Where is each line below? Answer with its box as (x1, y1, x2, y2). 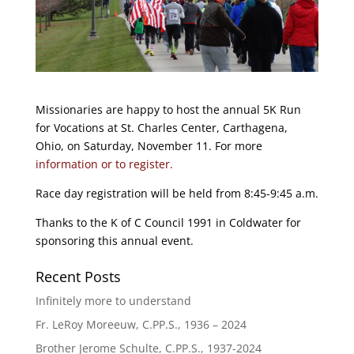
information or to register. (35, 156, 173, 171)
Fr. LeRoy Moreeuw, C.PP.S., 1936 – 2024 (35, 317, 247, 332)
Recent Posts (35, 267, 121, 286)
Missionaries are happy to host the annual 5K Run (35, 102, 301, 117)
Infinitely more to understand (35, 293, 191, 308)
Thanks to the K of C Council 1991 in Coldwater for (35, 215, 301, 230)
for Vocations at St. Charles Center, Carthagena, (35, 120, 288, 135)
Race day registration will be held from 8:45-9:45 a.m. (35, 186, 318, 201)
